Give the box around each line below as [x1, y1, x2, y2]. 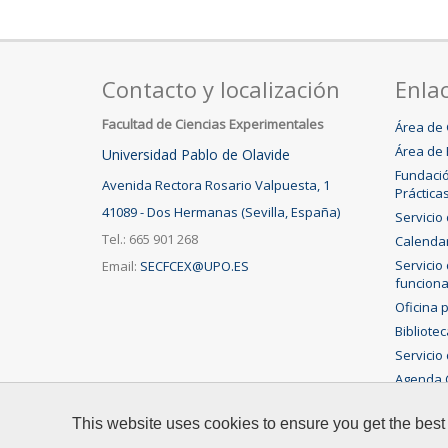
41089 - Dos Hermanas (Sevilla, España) [102, 203, 340, 221]
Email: [102, 257, 140, 275]
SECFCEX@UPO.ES [140, 257, 249, 275]
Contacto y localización [102, 74, 340, 104]
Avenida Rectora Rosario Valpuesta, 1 [102, 176, 330, 194]
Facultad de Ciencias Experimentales [102, 115, 324, 133]
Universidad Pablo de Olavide [102, 145, 290, 164]
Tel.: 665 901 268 [102, 230, 198, 248]
